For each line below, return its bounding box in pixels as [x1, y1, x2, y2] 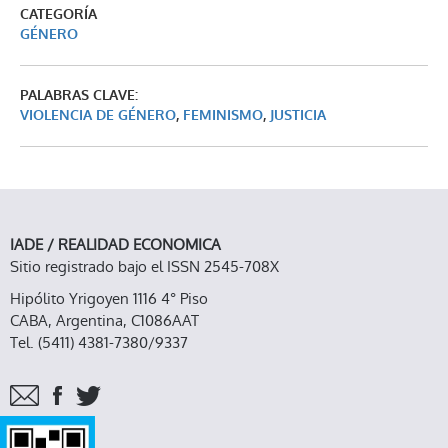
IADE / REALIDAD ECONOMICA [10, 233, 221, 255]
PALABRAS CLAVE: [20, 85, 138, 105]
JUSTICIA [270, 105, 326, 125]
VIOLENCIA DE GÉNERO [20, 105, 176, 125]
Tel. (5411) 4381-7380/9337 [10, 331, 188, 353]
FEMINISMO [183, 105, 263, 125]
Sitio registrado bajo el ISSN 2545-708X [10, 255, 279, 277]
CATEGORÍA [20, 4, 97, 24]
